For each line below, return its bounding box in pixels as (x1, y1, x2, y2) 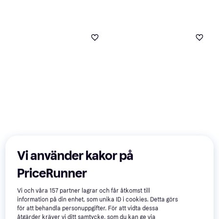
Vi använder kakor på (17, 148, 134, 164)
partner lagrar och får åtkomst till (58, 187, 151, 195)
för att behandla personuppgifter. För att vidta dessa (17, 205, 159, 212)
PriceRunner (17, 166, 88, 181)
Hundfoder (114, 196, 143, 203)
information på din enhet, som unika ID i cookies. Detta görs (17, 196, 178, 203)
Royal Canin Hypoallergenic (114, 176, 202, 185)
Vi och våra (17, 187, 50, 195)
